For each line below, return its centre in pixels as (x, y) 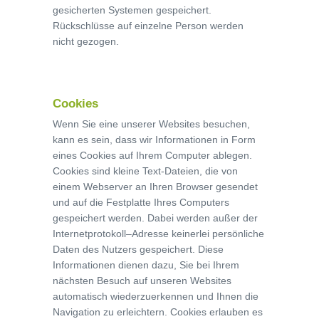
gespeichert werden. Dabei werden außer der (155, 218)
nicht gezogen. (86, 41)
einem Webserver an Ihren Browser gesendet (155, 187)
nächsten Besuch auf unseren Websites (142, 281)
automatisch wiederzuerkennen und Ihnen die (156, 296)
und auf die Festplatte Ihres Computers (141, 202)
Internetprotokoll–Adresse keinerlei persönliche (158, 234)
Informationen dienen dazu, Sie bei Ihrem (146, 265)
